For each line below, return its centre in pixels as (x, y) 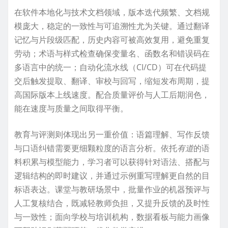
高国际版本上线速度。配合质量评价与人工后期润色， (112, 94)
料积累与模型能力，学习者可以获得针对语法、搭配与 (112, 162)
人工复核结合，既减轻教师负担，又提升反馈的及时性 (112, 203)
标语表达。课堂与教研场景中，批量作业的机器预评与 (112, 189)
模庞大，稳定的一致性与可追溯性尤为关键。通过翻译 (112, 26)
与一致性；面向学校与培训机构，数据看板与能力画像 (112, 217)
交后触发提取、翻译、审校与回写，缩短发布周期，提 (112, 81)
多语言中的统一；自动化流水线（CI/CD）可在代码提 (110, 67)
